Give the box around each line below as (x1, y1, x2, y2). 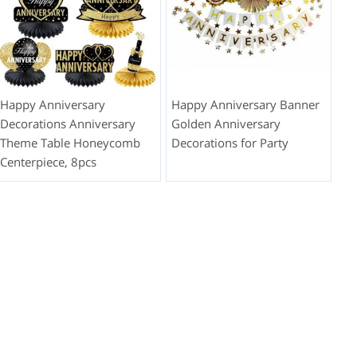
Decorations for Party (171, 134, 288, 151)
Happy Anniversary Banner (171, 96, 320, 112)
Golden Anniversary (171, 115, 280, 131)
